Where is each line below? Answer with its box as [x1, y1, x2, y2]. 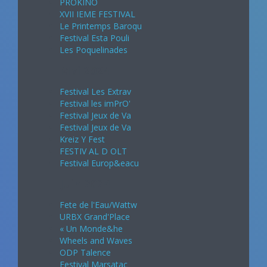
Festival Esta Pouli [60, 32, 129, 44]
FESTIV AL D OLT [60, 145, 127, 157]
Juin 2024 [60, 176, 110, 192]
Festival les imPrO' [60, 97, 131, 109]
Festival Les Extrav [60, 85, 131, 97]
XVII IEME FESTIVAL [60, 8, 135, 20]
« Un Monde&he [60, 222, 123, 234]
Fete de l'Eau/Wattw [60, 198, 137, 210]
